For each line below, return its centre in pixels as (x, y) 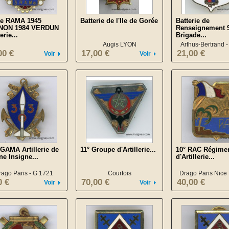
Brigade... (191, 35)
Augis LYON (119, 44)
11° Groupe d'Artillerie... (118, 150)
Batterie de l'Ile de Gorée (119, 21)
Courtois (119, 173)
